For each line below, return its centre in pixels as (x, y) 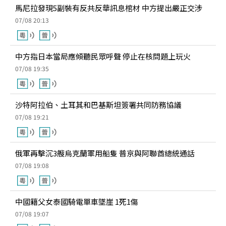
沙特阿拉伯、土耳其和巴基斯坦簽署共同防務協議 (98, 105)
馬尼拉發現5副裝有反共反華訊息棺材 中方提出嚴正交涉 (109, 8)
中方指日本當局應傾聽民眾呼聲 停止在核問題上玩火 (103, 56)
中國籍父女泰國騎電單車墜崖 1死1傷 (77, 202)
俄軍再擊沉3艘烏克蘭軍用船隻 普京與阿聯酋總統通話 (105, 153)
